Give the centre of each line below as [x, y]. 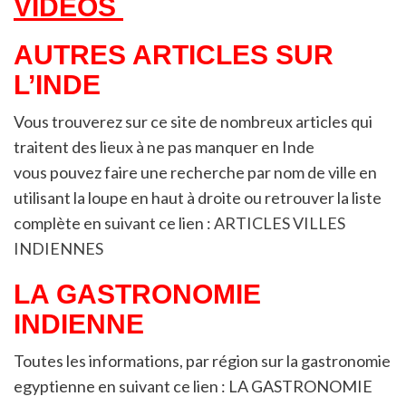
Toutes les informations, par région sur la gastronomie [202, 361]
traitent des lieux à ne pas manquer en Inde [164, 147]
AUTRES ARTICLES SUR [174, 55]
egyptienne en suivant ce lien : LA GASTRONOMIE [193, 387]
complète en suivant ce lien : [114, 223]
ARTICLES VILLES [280, 223]
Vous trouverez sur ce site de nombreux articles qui [193, 122]
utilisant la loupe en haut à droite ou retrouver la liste [198, 198]
